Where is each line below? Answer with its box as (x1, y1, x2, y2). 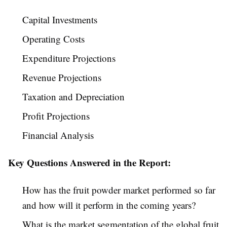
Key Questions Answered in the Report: (8, 156, 171, 170)
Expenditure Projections (22, 52, 116, 65)
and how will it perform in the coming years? (22, 199, 196, 212)
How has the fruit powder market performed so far (22, 183, 215, 197)
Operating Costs (22, 32, 85, 46)
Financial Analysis (22, 129, 94, 142)
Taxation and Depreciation (22, 90, 125, 103)
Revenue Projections (22, 71, 101, 84)
